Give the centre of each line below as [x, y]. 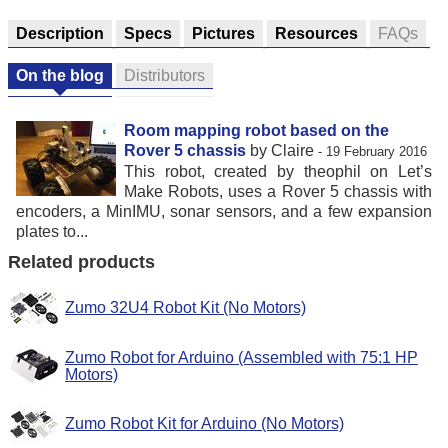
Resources [316, 33]
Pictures [223, 33]
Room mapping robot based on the [256, 131]
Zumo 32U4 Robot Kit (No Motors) [185, 308]
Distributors [164, 76]
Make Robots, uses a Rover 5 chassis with [278, 192]
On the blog [60, 76]
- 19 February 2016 [372, 152]
